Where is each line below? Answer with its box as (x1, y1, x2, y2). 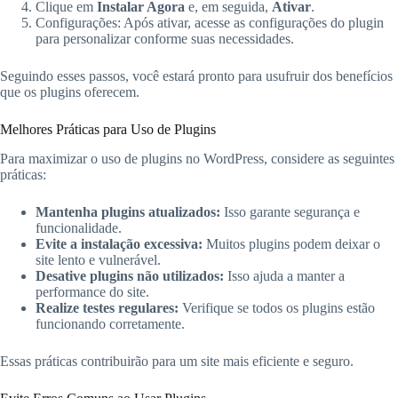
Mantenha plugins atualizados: (36, 203, 220, 219)
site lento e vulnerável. (36, 251, 161, 267)
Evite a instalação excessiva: (36, 235, 203, 251)
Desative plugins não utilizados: (36, 267, 224, 283)
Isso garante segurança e (220, 203, 360, 219)
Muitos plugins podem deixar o (203, 235, 380, 251)
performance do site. (36, 283, 149, 299)
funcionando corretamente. (36, 315, 185, 331)
